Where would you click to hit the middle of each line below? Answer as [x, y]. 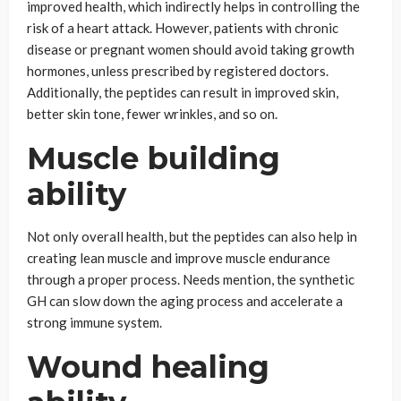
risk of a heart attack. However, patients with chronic [183, 28]
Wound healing [148, 367]
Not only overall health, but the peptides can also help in [192, 236]
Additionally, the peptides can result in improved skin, [183, 92]
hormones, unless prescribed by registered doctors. [178, 71]
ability [81, 194]
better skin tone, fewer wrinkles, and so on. [152, 114]
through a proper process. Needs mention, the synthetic [191, 279]
